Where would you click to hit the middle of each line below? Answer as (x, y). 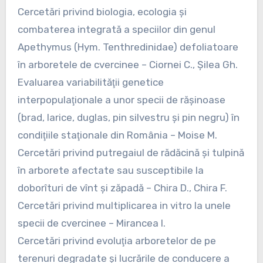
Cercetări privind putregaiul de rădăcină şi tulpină (131, 152)
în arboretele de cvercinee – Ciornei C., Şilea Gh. (127, 64)
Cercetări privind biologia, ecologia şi (102, 11)
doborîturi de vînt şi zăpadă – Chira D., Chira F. (122, 188)
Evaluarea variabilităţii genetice (90, 82)
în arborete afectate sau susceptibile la (110, 170)
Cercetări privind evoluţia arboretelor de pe (117, 240)
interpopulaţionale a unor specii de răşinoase (121, 100)
